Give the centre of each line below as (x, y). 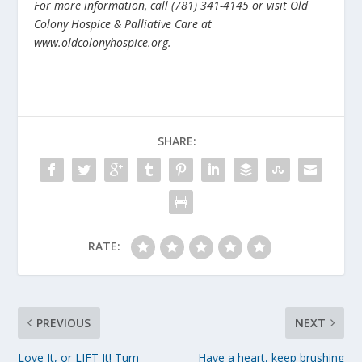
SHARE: (177, 141)
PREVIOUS (64, 323)
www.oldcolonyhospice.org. (103, 43)
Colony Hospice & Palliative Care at (123, 24)
